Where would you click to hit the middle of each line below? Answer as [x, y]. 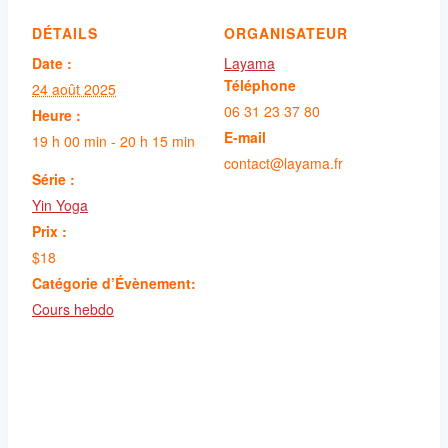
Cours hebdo [73, 308]
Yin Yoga [60, 204]
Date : [52, 62]
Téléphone [260, 84]
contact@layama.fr [283, 162]
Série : [53, 178]
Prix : [49, 230]
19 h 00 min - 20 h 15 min [113, 140]
